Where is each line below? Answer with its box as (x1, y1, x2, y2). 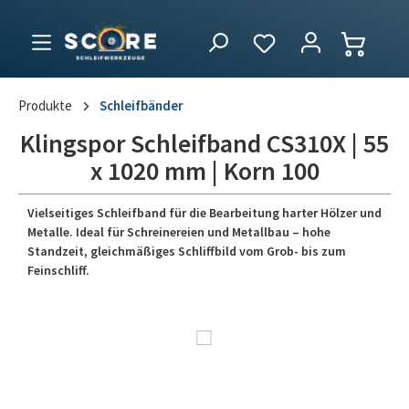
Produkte (18, 97, 72, 115)
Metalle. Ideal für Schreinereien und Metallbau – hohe (27, 224, 330, 241)
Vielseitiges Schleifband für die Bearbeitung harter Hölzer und (27, 204, 382, 222)
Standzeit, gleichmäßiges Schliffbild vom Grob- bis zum (27, 243, 346, 260)
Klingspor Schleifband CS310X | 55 (20, 127, 389, 161)
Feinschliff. (27, 262, 89, 279)
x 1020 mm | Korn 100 (89, 154, 320, 188)
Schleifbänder (100, 97, 184, 115)
